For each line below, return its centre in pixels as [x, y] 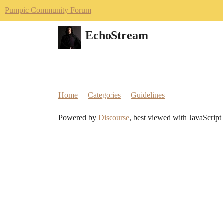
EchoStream [117, 36]
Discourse [114, 118]
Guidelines [148, 95]
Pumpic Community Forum [48, 10]
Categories [104, 95]
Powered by [78, 118]
